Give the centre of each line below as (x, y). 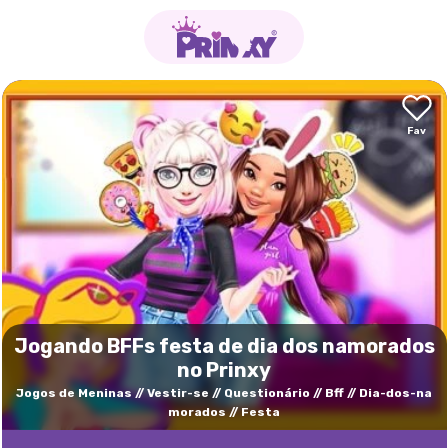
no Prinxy (224, 370)
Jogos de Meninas (74, 393)
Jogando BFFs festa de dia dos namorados (224, 346)
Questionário (267, 393)
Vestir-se (178, 393)
